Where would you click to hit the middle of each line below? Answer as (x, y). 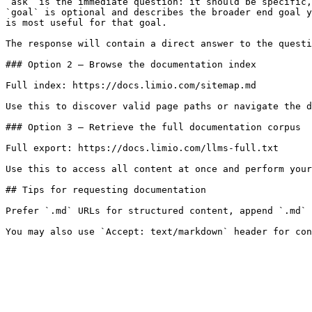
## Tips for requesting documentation (106, 190)
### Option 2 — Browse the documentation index (131, 64)
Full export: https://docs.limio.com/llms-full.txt (142, 148)
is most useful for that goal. (86, 23)
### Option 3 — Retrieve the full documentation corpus (153, 127)
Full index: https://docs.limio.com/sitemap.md (131, 85)
